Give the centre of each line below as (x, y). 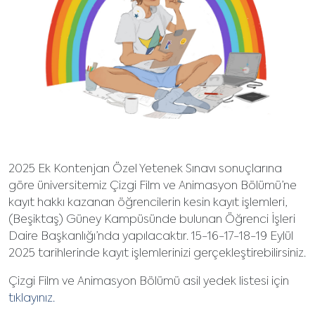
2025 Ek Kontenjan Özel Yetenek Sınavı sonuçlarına (145, 169)
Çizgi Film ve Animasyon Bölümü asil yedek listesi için (149, 282)
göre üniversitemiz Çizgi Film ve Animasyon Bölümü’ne (153, 186)
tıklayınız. (32, 298)
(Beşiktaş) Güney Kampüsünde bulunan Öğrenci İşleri (152, 220)
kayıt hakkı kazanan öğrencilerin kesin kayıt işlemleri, (148, 203)
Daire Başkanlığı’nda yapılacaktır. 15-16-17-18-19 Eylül (151, 237)
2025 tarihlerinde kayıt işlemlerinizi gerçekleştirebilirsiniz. (157, 253)
